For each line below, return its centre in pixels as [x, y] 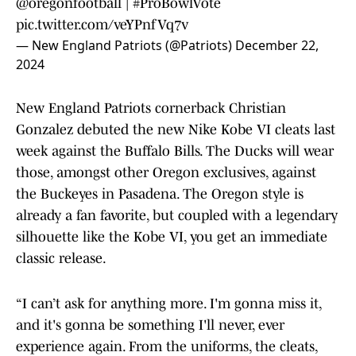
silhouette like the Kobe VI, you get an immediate [172, 237]
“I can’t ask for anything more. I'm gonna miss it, [168, 304]
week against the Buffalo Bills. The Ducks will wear [175, 151]
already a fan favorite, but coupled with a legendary [177, 216]
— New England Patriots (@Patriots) [126, 46]
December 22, [277, 46]
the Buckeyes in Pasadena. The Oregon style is [160, 194]
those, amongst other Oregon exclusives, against [166, 173]
